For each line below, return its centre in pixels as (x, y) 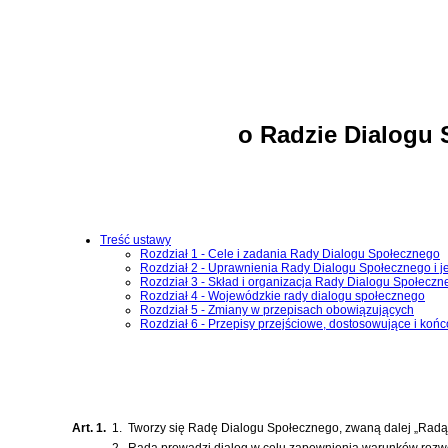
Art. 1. (89, 427)
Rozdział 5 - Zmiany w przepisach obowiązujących (277, 309)
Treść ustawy (135, 239)
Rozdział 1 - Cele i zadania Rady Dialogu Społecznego (290, 253)
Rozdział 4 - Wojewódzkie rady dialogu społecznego (282, 295)
